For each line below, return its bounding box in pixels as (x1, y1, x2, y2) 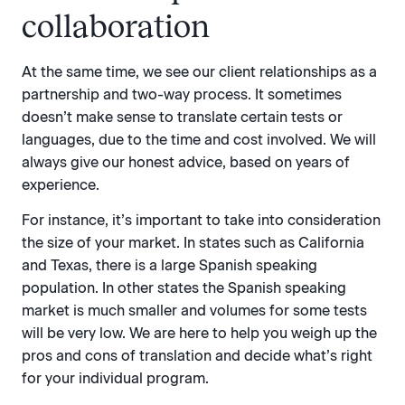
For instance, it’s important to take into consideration (22, 212, 381, 230)
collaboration (22, 8, 210, 45)
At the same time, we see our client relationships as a (22, 63, 377, 81)
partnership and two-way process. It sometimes (22, 86, 342, 104)
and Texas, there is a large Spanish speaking (22, 257, 317, 275)
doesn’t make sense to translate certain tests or (22, 108, 343, 127)
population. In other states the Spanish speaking (22, 279, 346, 297)
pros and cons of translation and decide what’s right (22, 347, 372, 365)
